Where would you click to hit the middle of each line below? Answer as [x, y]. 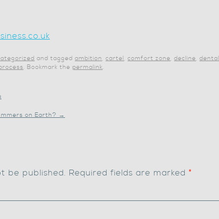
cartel [115, 58]
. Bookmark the [48, 67]
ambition [88, 58]
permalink [88, 67]
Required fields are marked [127, 173]
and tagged [55, 58]
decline [185, 58]
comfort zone [149, 58]
